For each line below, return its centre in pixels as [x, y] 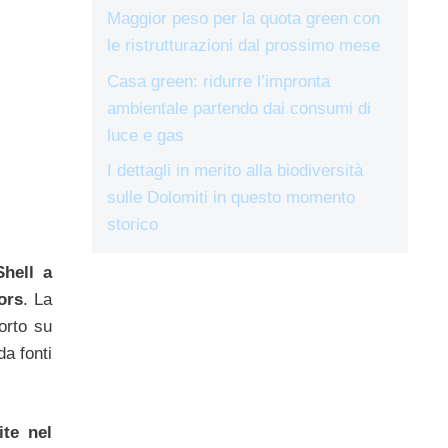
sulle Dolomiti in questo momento [231, 197]
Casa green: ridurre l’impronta [218, 81]
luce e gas [145, 135]
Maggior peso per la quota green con [243, 18]
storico [132, 224]
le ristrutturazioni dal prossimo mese [243, 45]
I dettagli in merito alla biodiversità [235, 170]
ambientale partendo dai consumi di [239, 108]
